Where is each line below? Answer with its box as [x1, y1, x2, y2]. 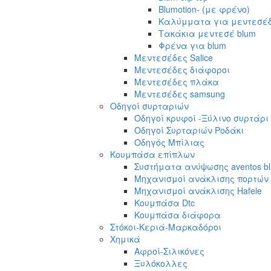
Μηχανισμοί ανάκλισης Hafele [134, 184, 262, 197]
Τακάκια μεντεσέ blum [158, 27, 256, 39]
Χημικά [110, 232, 140, 245]
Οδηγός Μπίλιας [134, 135, 204, 148]
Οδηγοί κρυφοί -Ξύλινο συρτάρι [134, 111, 269, 124]
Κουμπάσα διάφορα [134, 208, 221, 221]
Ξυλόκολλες [134, 256, 188, 269]
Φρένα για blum [158, 39, 226, 51]
